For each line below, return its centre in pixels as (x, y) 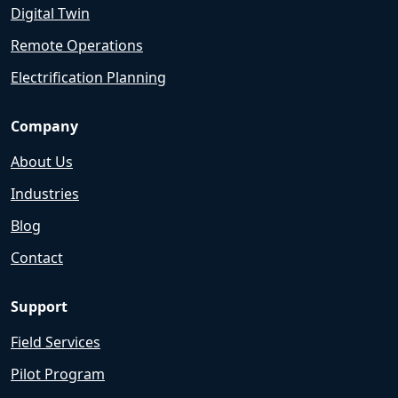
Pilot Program (58, 374)
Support (39, 306)
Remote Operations (77, 45)
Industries (45, 194)
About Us (42, 162)
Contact (37, 258)
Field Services (56, 342)
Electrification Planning (88, 77)
